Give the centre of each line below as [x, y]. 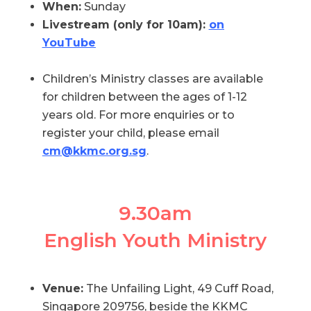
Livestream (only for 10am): [125, 25]
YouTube [69, 43]
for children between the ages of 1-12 [144, 97]
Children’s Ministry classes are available [152, 79]
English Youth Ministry [155, 241]
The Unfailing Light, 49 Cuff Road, [178, 289]
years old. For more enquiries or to [138, 115]
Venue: [62, 289]
